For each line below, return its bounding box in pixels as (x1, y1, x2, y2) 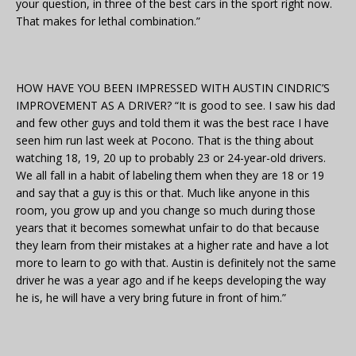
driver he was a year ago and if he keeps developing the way (16, 273, 326, 288)
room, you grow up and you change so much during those (16, 203, 315, 219)
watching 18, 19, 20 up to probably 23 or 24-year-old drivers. (16, 150, 326, 166)
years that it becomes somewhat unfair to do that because (16, 220, 319, 236)
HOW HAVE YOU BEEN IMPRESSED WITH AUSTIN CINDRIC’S (16, 80, 330, 96)
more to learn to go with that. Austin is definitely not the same (16, 255, 336, 271)
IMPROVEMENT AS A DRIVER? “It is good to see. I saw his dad (16, 98, 335, 114)
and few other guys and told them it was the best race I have (16, 115, 329, 131)
